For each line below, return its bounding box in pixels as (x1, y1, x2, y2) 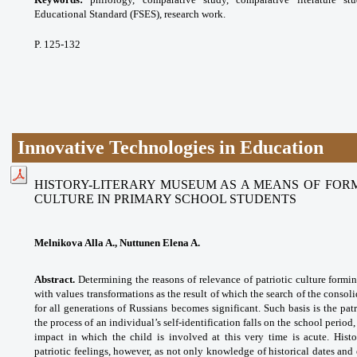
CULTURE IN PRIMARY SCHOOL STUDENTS (34, 191, 296, 206)
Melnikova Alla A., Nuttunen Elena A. (34, 236, 200, 249)
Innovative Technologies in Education (18, 136, 324, 158)
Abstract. (34, 273, 75, 285)
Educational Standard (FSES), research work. (34, 7, 226, 20)
